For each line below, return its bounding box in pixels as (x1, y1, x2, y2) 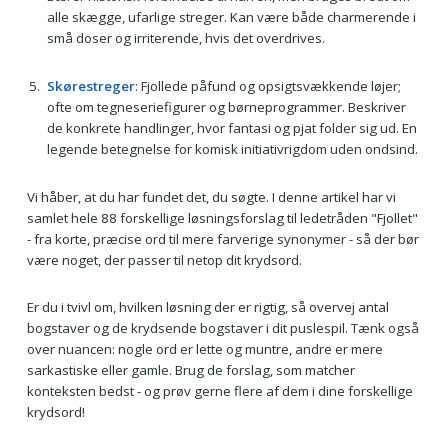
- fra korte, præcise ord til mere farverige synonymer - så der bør (26, 229, 419, 248)
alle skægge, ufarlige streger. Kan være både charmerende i (46, 8, 416, 27)
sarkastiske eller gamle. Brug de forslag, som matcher (26, 361, 355, 380)
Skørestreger (46, 77, 135, 95)
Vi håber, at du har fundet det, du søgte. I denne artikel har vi (26, 187, 396, 206)
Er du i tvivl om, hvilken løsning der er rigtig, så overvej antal (26, 298, 389, 317)
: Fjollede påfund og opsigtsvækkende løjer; (134, 77, 401, 95)
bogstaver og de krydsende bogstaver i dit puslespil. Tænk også (26, 319, 419, 338)
